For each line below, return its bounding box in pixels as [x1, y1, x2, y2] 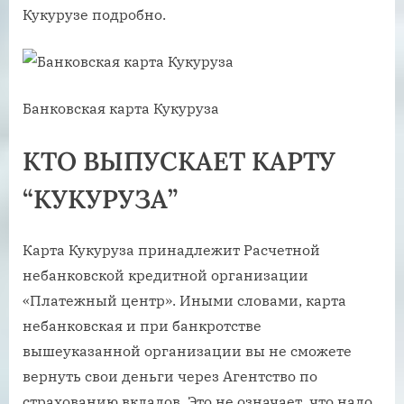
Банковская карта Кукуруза [23, 99, 219, 118]
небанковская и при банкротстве [23, 317, 262, 335]
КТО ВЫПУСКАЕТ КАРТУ [23, 144, 335, 179]
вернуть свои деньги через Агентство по [23, 367, 317, 386]
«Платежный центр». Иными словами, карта [23, 291, 346, 310]
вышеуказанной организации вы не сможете [23, 342, 352, 361]
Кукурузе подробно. [23, 5, 166, 24]
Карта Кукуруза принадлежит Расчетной [23, 241, 320, 260]
